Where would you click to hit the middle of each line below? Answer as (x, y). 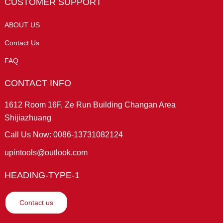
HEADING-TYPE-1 (42, 175)
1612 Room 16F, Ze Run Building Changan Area (90, 105)
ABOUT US (22, 25)
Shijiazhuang (28, 117)
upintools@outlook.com (46, 152)
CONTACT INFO (38, 83)
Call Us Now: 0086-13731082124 (63, 134)
